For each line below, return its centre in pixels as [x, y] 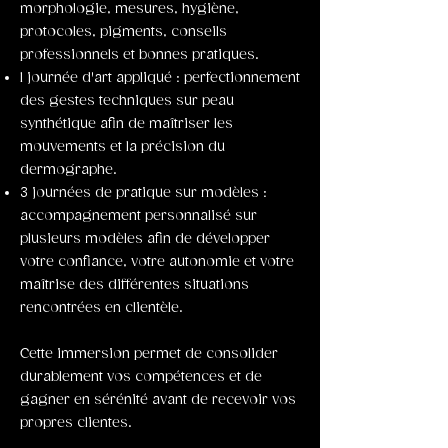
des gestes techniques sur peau [127, 101]
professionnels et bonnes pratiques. [139, 55]
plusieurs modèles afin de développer [145, 239]
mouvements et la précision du [122, 147]
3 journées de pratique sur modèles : [143, 193]
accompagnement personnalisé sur [138, 216]
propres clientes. [76, 423]
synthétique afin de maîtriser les [126, 124]
